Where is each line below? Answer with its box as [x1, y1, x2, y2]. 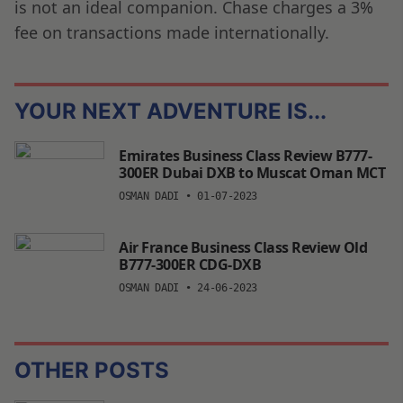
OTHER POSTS [14, 356, 169, 383]
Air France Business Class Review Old [119, 237, 367, 257]
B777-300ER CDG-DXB [119, 254, 261, 274]
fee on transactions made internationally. [14, 21, 329, 43]
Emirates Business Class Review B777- [119, 145, 372, 166]
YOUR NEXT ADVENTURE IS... [14, 97, 327, 124]
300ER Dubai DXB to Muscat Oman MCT [119, 162, 385, 183]
